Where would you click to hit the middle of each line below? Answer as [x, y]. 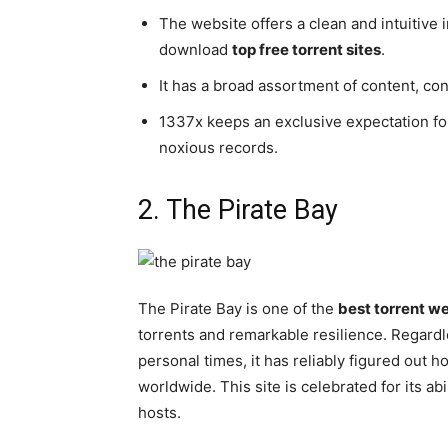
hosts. [159, 413]
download [195, 50]
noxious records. [218, 148]
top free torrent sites [306, 50]
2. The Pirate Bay [238, 210]
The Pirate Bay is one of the [238, 309]
